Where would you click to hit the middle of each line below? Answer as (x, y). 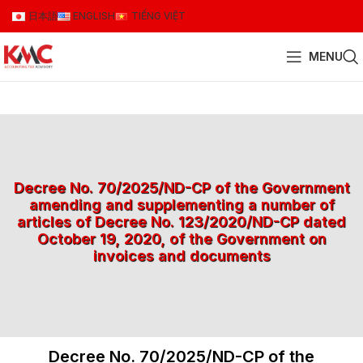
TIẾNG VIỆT (158, 16)
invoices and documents (181, 256)
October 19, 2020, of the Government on (181, 239)
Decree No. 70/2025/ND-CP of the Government (181, 188)
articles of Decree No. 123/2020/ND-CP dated (181, 222)
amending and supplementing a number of (181, 205)
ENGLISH (94, 16)
